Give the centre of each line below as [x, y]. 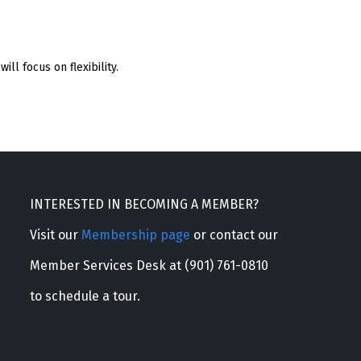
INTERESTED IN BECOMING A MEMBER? [144, 204]
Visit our [55, 234]
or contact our [234, 234]
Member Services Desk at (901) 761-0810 [149, 265]
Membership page [135, 234]
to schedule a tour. [85, 296]
